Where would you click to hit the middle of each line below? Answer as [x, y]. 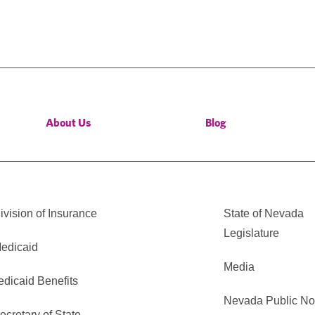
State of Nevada [263, 213]
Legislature [251, 233]
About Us [69, 122]
